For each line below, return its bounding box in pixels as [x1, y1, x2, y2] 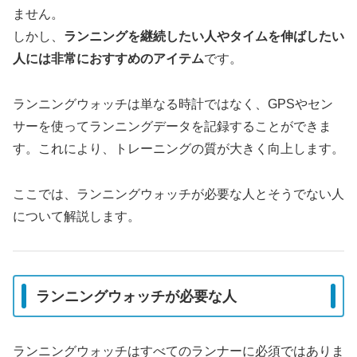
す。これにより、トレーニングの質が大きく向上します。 [13, 141, 344, 155]
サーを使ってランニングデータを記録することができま [13, 119, 331, 133]
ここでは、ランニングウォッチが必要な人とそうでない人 [13, 186, 344, 201]
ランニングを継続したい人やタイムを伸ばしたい [64, 29, 344, 44]
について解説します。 [13, 209, 140, 223]
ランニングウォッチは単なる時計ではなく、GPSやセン [13, 96, 333, 111]
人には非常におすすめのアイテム [13, 52, 204, 66]
